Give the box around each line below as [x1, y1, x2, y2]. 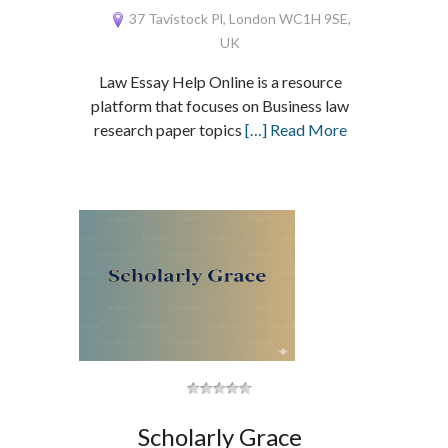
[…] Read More [244, 120, 347, 139]
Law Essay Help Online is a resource [98, 72, 342, 91]
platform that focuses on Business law [91, 96, 350, 115]
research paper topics [93, 120, 245, 139]
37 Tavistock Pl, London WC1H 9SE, [125, 10, 351, 27]
